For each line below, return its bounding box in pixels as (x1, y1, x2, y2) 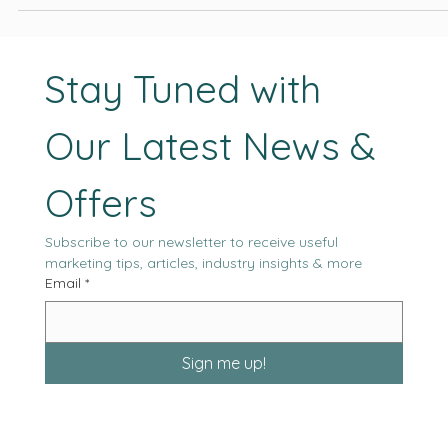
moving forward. (18, 9, 127, 28)
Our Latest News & (45, 162, 376, 211)
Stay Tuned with (45, 105, 322, 154)
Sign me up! (182, 393, 266, 414)
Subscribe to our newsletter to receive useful (45, 273, 339, 292)
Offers (45, 219, 158, 268)
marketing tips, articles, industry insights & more (45, 294, 363, 313)
